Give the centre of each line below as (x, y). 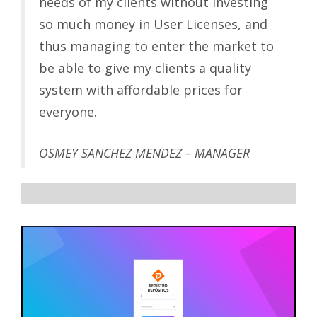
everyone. (68, 112)
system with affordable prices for (141, 90)
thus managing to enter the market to (156, 46)
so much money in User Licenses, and (153, 24)
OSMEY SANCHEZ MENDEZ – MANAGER (144, 153)
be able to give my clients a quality (145, 68)
